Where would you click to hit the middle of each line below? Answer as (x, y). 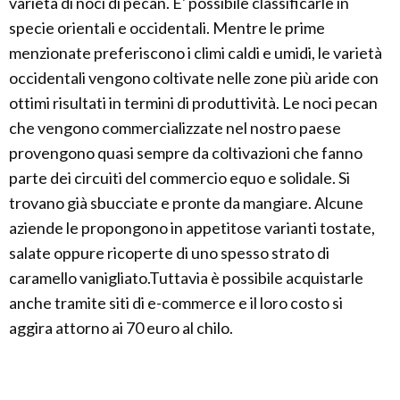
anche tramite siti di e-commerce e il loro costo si (176, 303)
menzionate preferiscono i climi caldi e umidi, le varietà (196, 53)
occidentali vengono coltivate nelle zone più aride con (194, 78)
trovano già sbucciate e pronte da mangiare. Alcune (186, 203)
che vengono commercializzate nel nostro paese (175, 128)
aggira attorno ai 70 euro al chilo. (121, 328)
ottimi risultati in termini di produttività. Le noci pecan (193, 103)
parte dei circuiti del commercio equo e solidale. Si (179, 178)
